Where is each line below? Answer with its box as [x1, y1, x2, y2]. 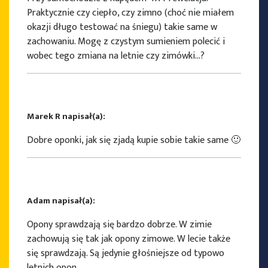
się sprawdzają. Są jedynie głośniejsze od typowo [27, 245, 224, 262]
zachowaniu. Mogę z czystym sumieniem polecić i [27, 33, 225, 50]
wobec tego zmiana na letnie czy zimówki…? [27, 48, 205, 65]
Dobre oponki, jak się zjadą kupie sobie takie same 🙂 [27, 132, 240, 149]
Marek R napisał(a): [27, 109, 105, 124]
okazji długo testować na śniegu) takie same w [27, 19, 217, 36]
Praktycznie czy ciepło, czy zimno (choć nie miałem [27, 5, 234, 22]
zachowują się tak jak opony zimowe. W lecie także [27, 231, 230, 248]
